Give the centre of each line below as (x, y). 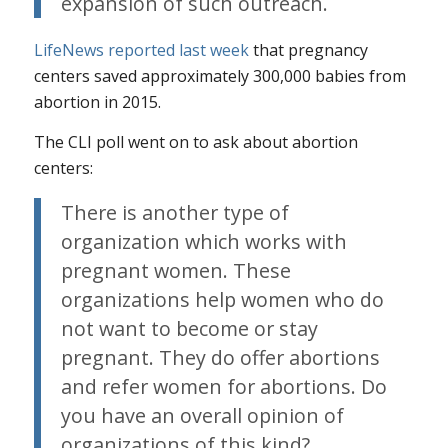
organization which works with (203, 241)
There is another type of (174, 212)
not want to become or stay (189, 328)
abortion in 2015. (97, 102)
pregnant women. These (175, 270)
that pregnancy (308, 50)
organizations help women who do (222, 299)
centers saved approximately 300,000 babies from (219, 76)
